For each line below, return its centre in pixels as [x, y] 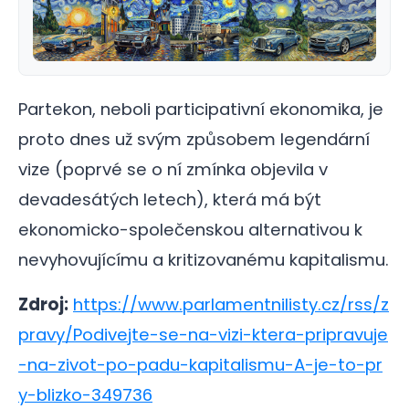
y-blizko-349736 [85, 395]
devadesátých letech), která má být [170, 200]
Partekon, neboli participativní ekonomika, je [201, 110]
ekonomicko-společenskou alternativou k [190, 230]
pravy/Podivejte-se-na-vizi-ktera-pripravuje [203, 335]
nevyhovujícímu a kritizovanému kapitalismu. [204, 260]
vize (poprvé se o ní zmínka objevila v [173, 170]
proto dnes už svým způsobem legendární [194, 140]
